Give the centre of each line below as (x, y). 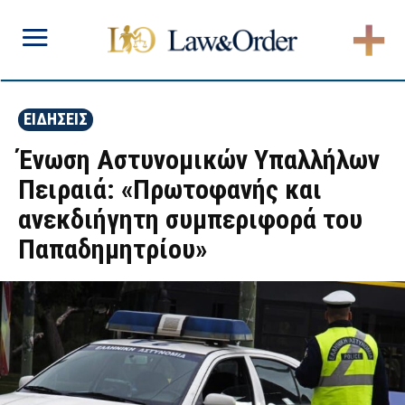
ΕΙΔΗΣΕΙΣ (56, 119)
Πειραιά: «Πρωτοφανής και (170, 189)
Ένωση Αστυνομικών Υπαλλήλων (199, 160)
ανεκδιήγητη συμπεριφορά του (190, 219)
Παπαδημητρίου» (113, 249)
